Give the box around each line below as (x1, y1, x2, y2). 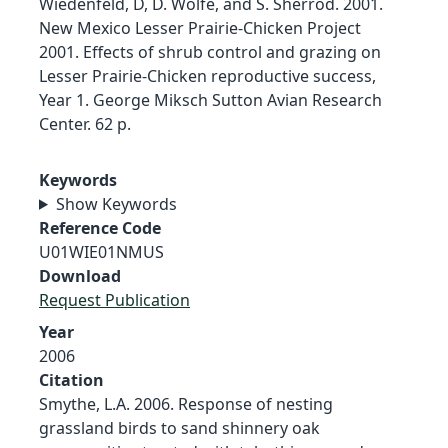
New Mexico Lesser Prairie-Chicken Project (39, 16, 361, 39)
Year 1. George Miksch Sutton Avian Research (39, 88, 382, 111)
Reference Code (39, 216, 161, 239)
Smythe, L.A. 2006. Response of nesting (39, 392, 333, 415)
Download (39, 264, 121, 287)
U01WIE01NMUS (39, 240, 164, 263)
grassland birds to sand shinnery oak (39, 416, 320, 439)
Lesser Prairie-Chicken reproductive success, (39, 64, 376, 87)
